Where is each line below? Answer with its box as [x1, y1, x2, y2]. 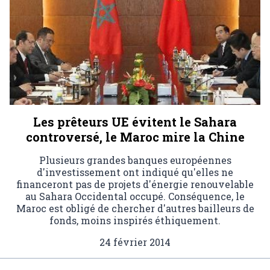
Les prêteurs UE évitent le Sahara [33, 114, 237, 130]
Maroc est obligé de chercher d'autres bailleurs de [16, 202, 254, 215]
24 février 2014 [99, 236, 171, 249]
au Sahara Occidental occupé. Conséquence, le [25, 190, 245, 203]
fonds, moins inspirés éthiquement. [49, 214, 221, 227]
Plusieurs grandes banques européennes [39, 154, 231, 167]
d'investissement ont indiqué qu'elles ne [37, 166, 233, 179]
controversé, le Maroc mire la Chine [25, 129, 245, 145]
